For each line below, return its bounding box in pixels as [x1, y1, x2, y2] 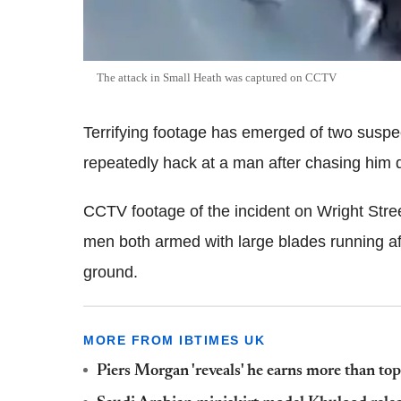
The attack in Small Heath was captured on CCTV [97, 71, 337, 85]
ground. [83, 263, 138, 282]
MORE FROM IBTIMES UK [83, 333, 265, 348]
